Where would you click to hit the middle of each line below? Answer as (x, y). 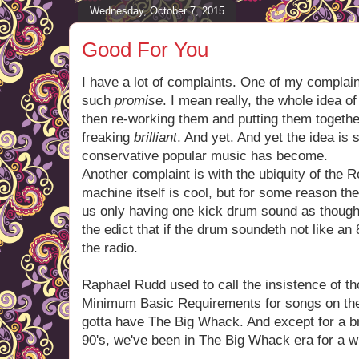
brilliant (155, 137)
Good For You (145, 50)
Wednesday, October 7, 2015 (157, 10)
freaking (108, 137)
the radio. (110, 248)
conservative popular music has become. (205, 156)
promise (139, 101)
